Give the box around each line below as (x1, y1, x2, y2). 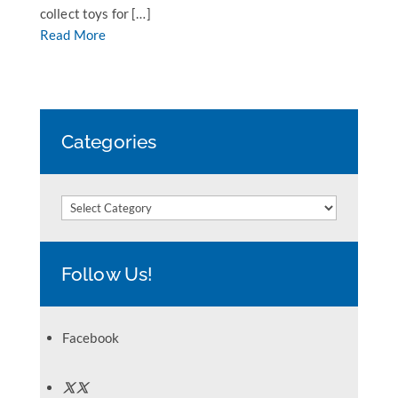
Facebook (61, 330, 119, 346)
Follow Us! (60, 263, 154, 285)
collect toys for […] (39, 5, 151, 21)
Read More (39, 27, 107, 43)
